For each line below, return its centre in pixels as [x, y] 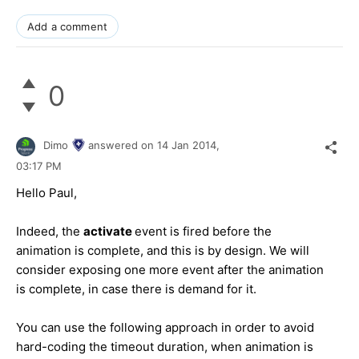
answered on [123, 145]
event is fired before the [203, 231]
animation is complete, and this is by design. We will [163, 250]
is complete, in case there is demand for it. [136, 288]
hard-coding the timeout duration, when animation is [165, 346]
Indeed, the [50, 231]
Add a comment [68, 27]
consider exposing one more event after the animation [170, 269]
